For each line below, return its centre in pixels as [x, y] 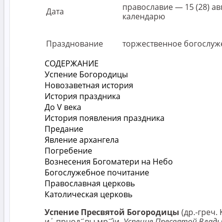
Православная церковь [90, 183]
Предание [64, 129]
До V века [63, 107]
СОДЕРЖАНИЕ [72, 63]
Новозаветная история [89, 85]
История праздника [83, 96]
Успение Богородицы [86, 74]
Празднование [75, 43]
